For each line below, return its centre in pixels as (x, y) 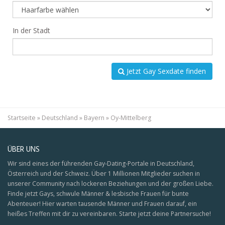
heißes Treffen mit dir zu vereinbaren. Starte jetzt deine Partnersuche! (109, 214)
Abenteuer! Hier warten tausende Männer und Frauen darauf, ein (102, 204)
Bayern (94, 118)
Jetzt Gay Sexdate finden (165, 71)
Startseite (22, 118)
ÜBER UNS (24, 150)
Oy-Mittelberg (131, 118)
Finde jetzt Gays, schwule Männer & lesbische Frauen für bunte (98, 194)
